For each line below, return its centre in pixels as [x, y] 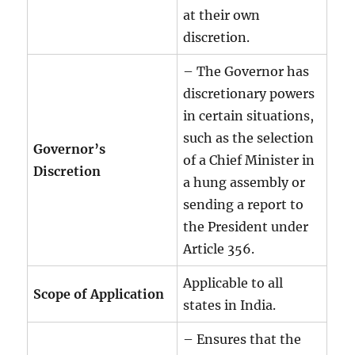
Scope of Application [99, 294]
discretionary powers [249, 93]
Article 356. [219, 248]
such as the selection [249, 137]
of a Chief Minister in [249, 160]
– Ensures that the [242, 339]
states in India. [230, 305]
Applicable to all [233, 282]
